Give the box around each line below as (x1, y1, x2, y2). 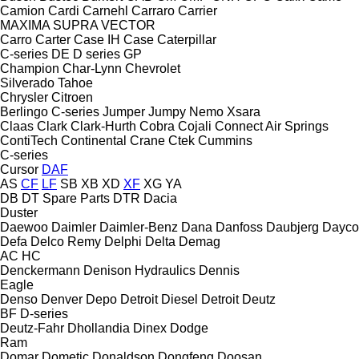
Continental (61, 133, 127, 147)
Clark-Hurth (71, 119, 136, 133)
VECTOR (101, 18, 155, 32)
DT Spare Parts (22, 191, 110, 205)
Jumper (103, 104, 145, 119)
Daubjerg (266, 220, 319, 234)
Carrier (178, 3, 217, 18)
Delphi (104, 234, 142, 248)
